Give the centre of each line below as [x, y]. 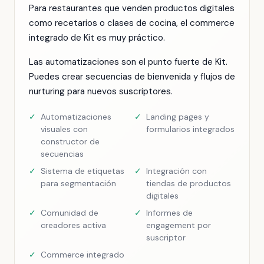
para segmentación [78, 183]
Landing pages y [178, 117]
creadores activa [73, 225]
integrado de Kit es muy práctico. [97, 38]
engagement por [179, 225]
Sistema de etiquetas [82, 171]
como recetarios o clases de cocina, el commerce [132, 23]
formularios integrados [190, 129]
